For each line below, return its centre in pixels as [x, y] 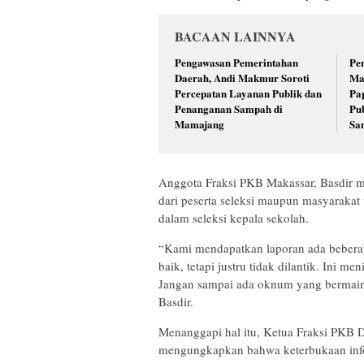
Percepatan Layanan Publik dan [248, 93]
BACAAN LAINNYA [235, 37]
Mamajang [199, 124]
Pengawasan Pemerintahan [236, 63]
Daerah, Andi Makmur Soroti [242, 78]
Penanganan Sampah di [229, 109]
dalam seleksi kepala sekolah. [234, 217]
